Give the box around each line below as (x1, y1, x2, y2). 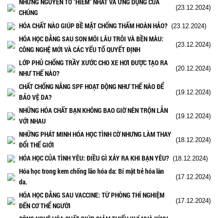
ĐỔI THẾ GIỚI (19, 140, 54, 149)
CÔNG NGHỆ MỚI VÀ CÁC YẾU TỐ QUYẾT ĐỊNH (19, 44, 140, 54)
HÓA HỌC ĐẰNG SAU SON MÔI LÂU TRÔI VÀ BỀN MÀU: (19, 34, 163, 43)
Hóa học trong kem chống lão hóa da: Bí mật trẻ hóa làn (19, 166, 164, 176)
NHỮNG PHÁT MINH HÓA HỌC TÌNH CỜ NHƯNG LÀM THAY (19, 129, 171, 139)
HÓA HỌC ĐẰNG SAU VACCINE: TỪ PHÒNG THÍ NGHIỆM (19, 190, 164, 200)
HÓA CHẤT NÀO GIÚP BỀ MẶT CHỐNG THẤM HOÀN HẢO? (19, 20, 167, 30)
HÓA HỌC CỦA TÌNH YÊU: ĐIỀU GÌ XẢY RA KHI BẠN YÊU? (19, 153, 169, 163)
